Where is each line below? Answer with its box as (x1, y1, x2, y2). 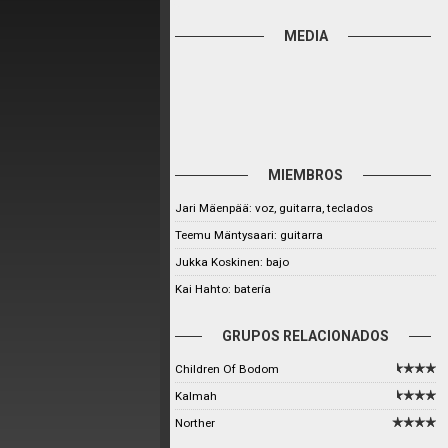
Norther (175, 416, 215, 430)
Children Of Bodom (175, 362, 279, 376)
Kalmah (175, 389, 217, 403)
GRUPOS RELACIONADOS (222, 328, 390, 344)
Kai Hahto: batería (175, 282, 271, 296)
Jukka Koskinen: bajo (175, 255, 289, 269)
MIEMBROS (268, 167, 344, 183)
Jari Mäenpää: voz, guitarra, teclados (175, 201, 373, 215)
